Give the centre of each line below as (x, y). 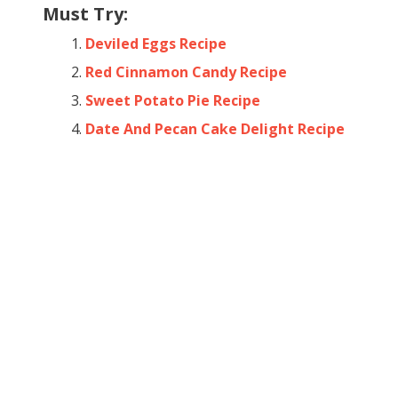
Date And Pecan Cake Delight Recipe (215, 128)
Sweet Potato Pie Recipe (173, 100)
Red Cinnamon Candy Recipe (186, 72)
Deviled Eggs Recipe (156, 43)
